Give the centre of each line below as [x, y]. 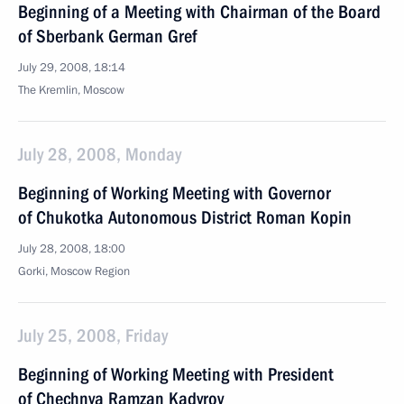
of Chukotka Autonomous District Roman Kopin [185, 217]
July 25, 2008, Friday [93, 335]
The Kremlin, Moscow [71, 90]
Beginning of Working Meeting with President [176, 374]
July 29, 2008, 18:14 [72, 68]
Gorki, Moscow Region [74, 271]
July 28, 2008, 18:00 [72, 249]
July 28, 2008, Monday [100, 154]
